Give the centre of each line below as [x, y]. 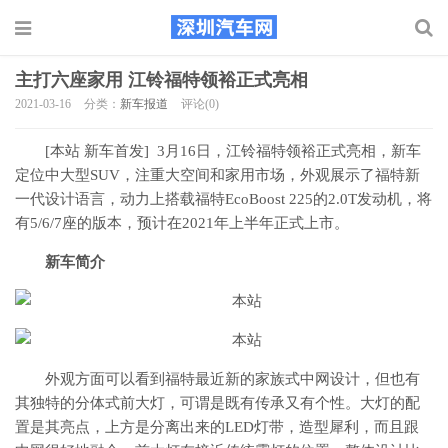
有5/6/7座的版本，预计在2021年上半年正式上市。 [182, 223]
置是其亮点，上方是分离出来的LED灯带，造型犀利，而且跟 [217, 427]
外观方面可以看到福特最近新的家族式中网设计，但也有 [232, 379]
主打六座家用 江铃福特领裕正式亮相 [161, 80]
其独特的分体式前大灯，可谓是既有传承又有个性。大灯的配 [217, 403]
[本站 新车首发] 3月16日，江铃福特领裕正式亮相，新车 [233, 151]
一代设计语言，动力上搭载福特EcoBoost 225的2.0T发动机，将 [223, 199]
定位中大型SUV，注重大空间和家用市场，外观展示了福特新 [217, 175]
